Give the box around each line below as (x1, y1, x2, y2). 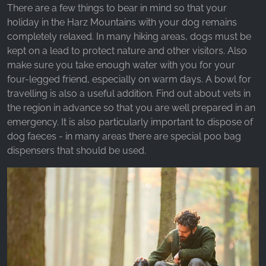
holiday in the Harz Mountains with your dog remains (7, 17, 237, 28)
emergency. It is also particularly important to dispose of (7, 116, 253, 128)
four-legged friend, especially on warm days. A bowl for (7, 74, 251, 85)
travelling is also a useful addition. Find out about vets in (7, 88, 251, 100)
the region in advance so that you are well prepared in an (7, 102, 255, 114)
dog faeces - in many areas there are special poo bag (7, 131, 241, 142)
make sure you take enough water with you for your (7, 59, 235, 71)
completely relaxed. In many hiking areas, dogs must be (7, 31, 251, 43)
